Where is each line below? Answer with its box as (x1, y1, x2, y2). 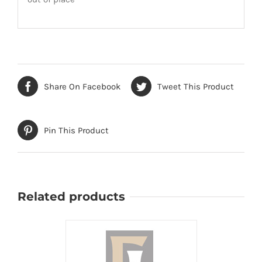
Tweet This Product (157, 81, 234, 92)
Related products (18, 189, 125, 204)
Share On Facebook (44, 81, 120, 92)
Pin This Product (44, 125, 109, 136)
